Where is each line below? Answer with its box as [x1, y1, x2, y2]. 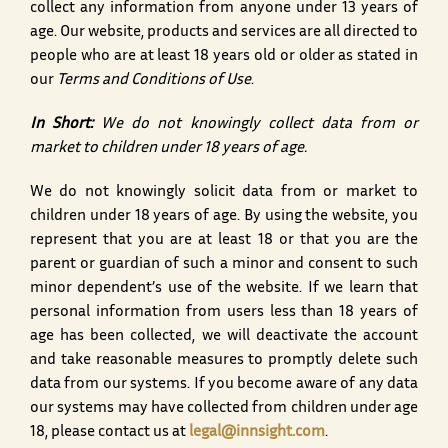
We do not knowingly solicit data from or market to [30, 186, 418, 200]
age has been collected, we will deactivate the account [30, 330, 418, 344]
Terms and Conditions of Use [57, 74, 251, 88]
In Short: [30, 118, 94, 132]
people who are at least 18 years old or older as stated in [30, 50, 418, 64]
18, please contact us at [30, 426, 189, 440]
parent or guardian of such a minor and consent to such [30, 258, 418, 272]
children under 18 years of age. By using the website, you [30, 210, 418, 224]
